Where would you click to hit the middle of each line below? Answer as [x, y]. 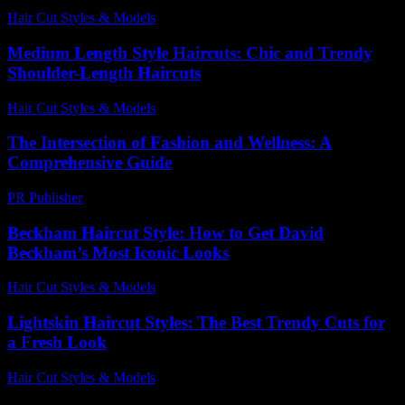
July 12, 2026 [202, 108]
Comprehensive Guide [89, 163]
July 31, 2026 [202, 287]
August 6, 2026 [207, 377]
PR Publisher [45, 198]
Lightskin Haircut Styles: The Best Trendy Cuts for [196, 323]
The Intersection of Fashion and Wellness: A [170, 143]
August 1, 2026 [207, 18]
